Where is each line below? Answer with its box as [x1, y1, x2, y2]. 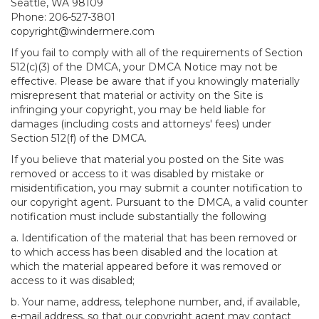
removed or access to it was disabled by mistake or [11, 167, 264, 180]
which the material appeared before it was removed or [11, 260, 281, 273]
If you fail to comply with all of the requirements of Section [11, 46, 303, 59]
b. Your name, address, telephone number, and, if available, [11, 296, 300, 308]
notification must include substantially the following [11, 210, 266, 223]
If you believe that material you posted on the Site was [11, 153, 283, 166]
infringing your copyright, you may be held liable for [11, 103, 266, 116]
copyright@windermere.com [11, 25, 155, 38]
